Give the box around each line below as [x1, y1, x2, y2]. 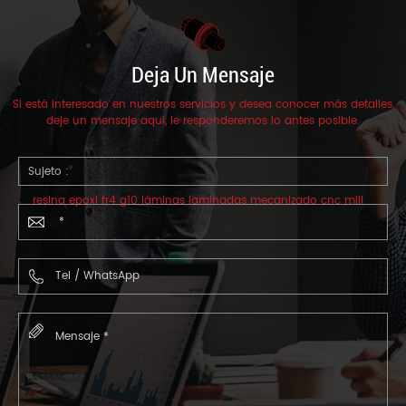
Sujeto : [28, 162, 69, 180]
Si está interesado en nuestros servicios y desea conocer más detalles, [12, 95, 394, 113]
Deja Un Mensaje [131, 62, 275, 88]
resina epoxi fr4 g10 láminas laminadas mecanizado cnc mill [33, 191, 363, 209]
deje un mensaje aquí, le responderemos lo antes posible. [46, 111, 360, 130]
